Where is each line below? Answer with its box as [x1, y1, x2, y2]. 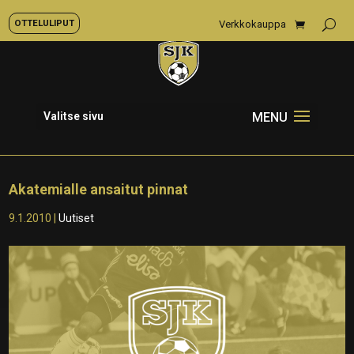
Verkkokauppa [219, 18, 286, 30]
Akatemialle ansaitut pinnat [9, 181, 189, 198]
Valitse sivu [43, 110, 104, 122]
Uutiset [58, 212, 95, 224]
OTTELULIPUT [14, 17, 74, 28]
